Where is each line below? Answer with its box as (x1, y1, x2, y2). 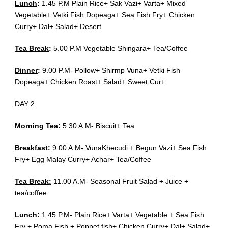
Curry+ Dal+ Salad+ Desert (15, 22, 101, 31)
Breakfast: (15, 144, 50, 152)
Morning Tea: (15, 122, 61, 130)
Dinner (15, 66, 38, 75)
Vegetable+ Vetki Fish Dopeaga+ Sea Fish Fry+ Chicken (15, 11, 195, 19)
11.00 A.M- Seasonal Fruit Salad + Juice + (51, 177, 188, 186)
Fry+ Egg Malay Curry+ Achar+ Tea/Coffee (15, 155, 151, 164)
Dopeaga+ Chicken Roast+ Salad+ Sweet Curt (15, 78, 163, 87)
